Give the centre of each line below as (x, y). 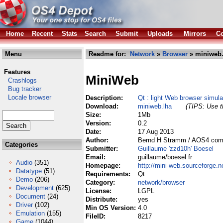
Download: (103, 106)
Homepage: (104, 166)
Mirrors (195, 34)
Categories (20, 145)
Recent (42, 34)
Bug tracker (22, 89)
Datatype (29, 171)
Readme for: (108, 54)
